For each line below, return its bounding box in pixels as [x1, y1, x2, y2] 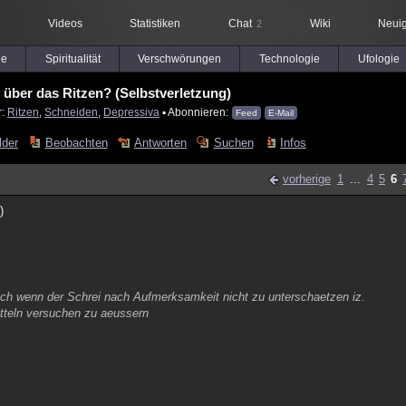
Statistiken [130, 17, 180, 30]
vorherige [283, 172, 331, 186]
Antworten [134, 136, 188, 150]
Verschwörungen [138, 53, 221, 65]
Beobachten [44, 136, 108, 150]
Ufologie [357, 53, 400, 65]
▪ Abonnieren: [159, 106, 231, 118]
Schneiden [44, 106, 98, 118]
